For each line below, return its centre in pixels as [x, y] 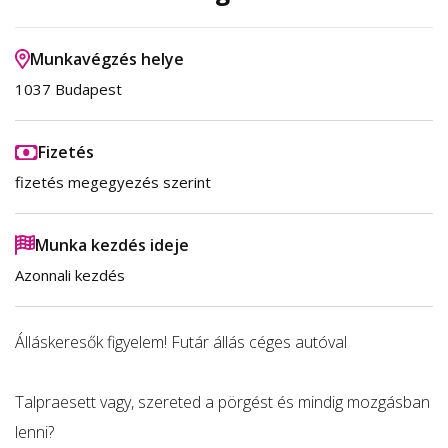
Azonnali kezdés [70, 275]
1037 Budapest [68, 89]
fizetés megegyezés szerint [113, 182]
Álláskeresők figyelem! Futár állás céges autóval [181, 342]
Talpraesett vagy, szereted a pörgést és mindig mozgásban [222, 402]
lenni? [34, 432]
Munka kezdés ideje [112, 245]
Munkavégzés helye [107, 59]
